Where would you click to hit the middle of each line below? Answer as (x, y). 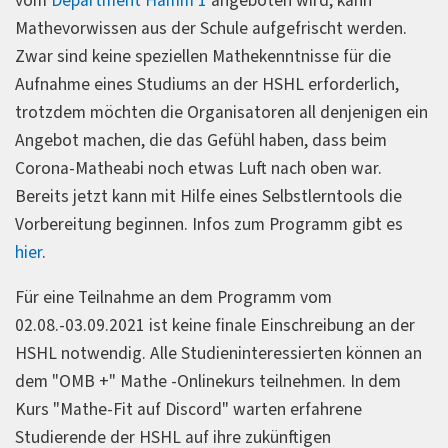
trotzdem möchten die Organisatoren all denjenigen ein (221, 112)
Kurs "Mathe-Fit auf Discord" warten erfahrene (188, 410)
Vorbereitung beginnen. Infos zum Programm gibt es (209, 224)
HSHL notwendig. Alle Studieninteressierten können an (218, 354)
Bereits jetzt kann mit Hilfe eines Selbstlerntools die (208, 196)
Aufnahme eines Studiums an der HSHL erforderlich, (207, 84)
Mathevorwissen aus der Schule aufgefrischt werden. (211, 28)
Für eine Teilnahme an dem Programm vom (173, 298)
